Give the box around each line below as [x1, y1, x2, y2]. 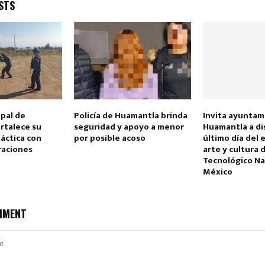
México [202, 164, 234, 180]
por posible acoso [73, 131, 146, 146]
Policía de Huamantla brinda [73, 108, 188, 124]
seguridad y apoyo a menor [73, 119, 184, 135]
